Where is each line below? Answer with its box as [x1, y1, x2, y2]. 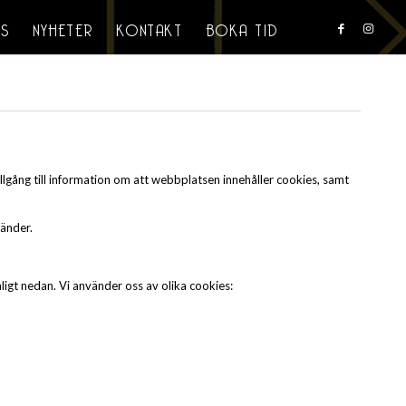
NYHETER [33, 11, 93, 43]
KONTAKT [116, 11, 183, 43]
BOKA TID [206, 11, 278, 43]
